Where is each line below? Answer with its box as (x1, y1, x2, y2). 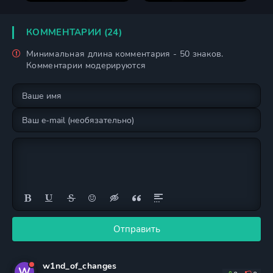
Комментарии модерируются (26, 60, 146, 71)
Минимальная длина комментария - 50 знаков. (26, 48, 224, 60)
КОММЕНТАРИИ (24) (26, 26, 122, 38)
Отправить (113, 223, 160, 235)
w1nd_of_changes (43, 260, 117, 272)
